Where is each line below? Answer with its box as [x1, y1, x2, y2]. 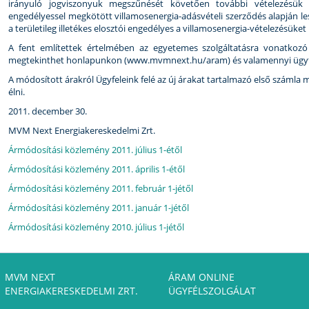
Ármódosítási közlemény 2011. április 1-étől [8, 163, 185, 175]
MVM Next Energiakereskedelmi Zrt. [8, 124, 155, 137]
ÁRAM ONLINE [168, 270, 235, 283]
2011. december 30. [8, 105, 87, 117]
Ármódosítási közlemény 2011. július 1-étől [8, 143, 182, 156]
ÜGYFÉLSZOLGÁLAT [168, 284, 256, 297]
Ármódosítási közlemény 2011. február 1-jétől [8, 182, 193, 195]
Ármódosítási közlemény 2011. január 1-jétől [8, 201, 189, 214]
